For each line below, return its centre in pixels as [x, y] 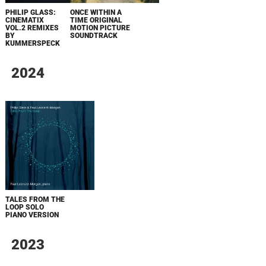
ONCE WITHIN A [96, 12]
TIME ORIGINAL [96, 20]
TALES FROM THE [35, 199]
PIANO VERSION [32, 215]
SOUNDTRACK [94, 36]
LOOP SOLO [24, 207]
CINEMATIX [24, 20]
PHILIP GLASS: [30, 12]
